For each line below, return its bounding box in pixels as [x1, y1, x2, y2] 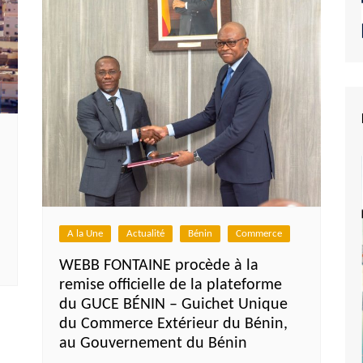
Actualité [126, 228, 165, 239]
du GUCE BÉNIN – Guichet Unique [59, 296, 288, 313]
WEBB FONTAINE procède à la [59, 257, 259, 274]
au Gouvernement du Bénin [59, 335, 248, 352]
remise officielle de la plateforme [59, 276, 283, 293]
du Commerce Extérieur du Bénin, [59, 315, 288, 332]
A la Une [67, 228, 104, 239]
